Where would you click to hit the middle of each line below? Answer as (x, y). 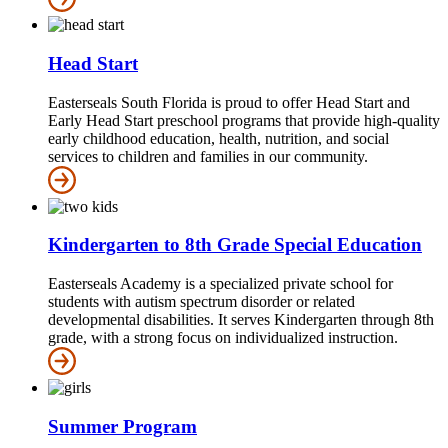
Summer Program (122, 426)
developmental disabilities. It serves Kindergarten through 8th (241, 319)
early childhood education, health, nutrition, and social (218, 138)
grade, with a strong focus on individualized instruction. (223, 337)
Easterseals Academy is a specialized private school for (220, 283)
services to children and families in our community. (208, 156)
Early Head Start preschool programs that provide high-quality (244, 120)
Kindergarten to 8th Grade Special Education (235, 245)
